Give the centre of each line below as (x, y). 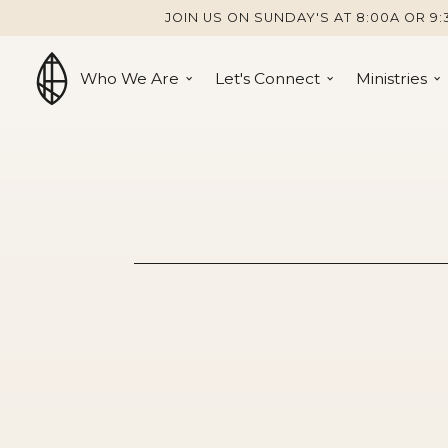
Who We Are (129, 78)
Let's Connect (267, 78)
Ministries (391, 78)
